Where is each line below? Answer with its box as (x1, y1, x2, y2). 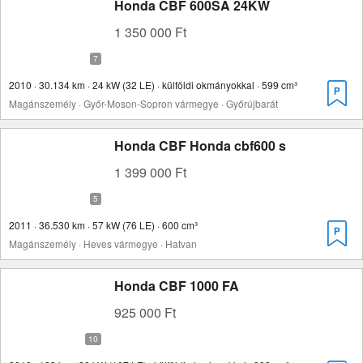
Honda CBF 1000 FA (114, 276, 239, 295)
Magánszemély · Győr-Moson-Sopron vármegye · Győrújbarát (9, 96, 278, 110)
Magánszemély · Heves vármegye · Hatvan (9, 237, 197, 250)
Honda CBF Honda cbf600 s (114, 136, 286, 155)
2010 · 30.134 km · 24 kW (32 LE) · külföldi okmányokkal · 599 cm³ (9, 78, 297, 92)
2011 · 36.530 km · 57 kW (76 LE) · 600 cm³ (9, 218, 198, 232)
